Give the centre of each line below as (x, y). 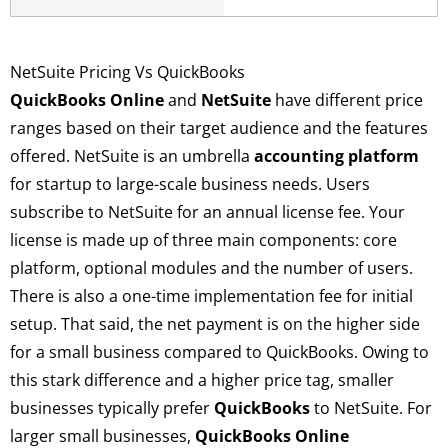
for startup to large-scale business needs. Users (190, 184)
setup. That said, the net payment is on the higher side (215, 324)
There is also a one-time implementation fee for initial (211, 296)
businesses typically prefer (112, 408)
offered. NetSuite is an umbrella (132, 156)
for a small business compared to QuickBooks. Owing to (219, 352)
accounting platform (336, 156)
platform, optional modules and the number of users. (211, 268)
